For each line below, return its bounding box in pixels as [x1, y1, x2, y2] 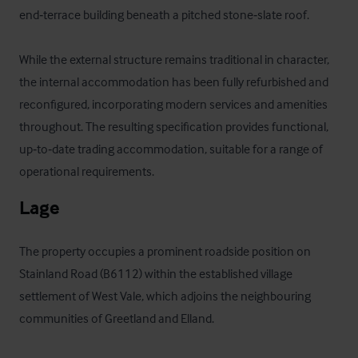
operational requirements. [19, 163, 154, 179]
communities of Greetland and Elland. [19, 310, 214, 326]
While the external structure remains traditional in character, [19, 51, 329, 67]
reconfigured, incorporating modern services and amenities [19, 96, 328, 112]
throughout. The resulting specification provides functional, [19, 118, 328, 134]
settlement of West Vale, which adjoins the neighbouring [19, 288, 311, 304]
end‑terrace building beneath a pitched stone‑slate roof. [19, 6, 309, 22]
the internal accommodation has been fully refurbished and [19, 74, 328, 89]
